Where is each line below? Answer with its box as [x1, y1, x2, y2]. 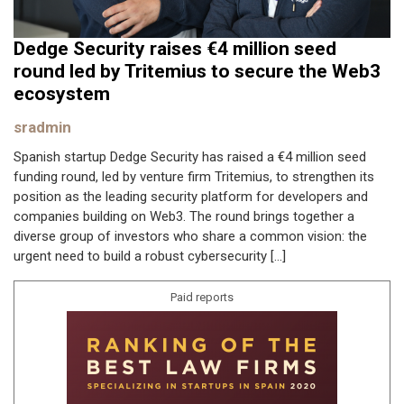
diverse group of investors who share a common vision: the [14, 227, 367, 244]
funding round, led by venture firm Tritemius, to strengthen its [14, 168, 374, 185]
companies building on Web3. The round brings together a [14, 207, 354, 225]
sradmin [14, 118, 71, 136]
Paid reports [170, 289, 234, 304]
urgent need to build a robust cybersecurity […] [14, 247, 286, 264]
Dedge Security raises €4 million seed [14, 38, 336, 60]
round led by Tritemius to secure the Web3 [14, 60, 381, 82]
